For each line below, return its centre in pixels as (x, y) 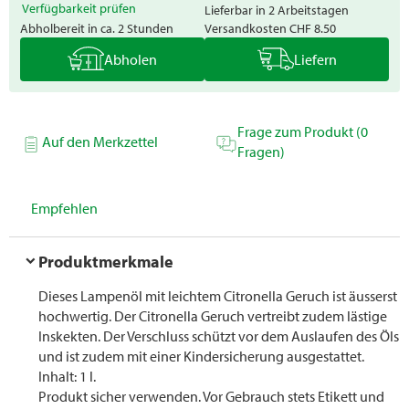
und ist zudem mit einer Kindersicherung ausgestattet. (201, 357)
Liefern (315, 60)
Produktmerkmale (106, 262)
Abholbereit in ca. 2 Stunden (97, 28)
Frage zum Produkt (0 (303, 132)
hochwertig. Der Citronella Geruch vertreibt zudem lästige (213, 316)
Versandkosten (247, 28)
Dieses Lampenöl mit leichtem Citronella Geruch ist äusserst (218, 296)
